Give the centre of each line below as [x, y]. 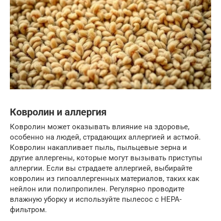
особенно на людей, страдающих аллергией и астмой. [105, 137]
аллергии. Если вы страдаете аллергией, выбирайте [101, 168]
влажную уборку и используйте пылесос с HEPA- [96, 200]
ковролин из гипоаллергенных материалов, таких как [105, 179]
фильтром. [28, 210]
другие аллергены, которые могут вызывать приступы [106, 158]
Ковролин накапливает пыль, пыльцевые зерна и [98, 148]
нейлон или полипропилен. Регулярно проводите [97, 189]
